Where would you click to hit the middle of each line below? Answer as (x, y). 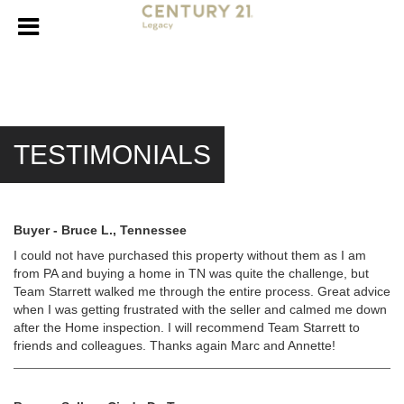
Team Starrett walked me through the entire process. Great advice (202, 291)
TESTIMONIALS (112, 155)
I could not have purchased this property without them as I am (190, 255)
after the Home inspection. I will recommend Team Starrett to (187, 327)
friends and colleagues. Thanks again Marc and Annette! (174, 345)
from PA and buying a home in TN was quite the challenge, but (191, 273)
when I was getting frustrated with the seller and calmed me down (200, 309)
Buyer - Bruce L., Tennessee (100, 230)
